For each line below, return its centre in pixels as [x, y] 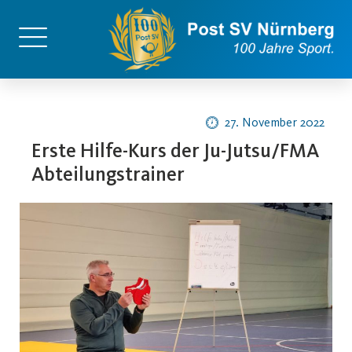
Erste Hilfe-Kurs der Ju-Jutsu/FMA [175, 150]
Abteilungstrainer [108, 174]
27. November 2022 [275, 122]
